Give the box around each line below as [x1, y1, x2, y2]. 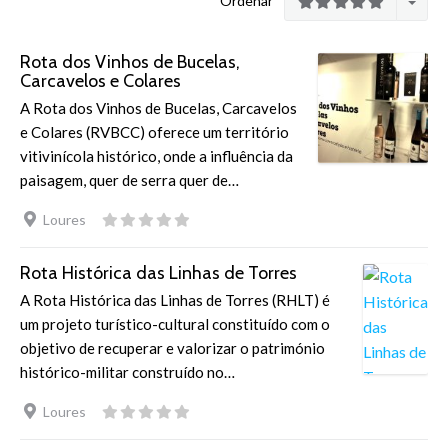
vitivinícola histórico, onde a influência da [20, 147, 293, 165]
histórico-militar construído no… [20, 363, 235, 381]
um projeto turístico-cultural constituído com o [20, 315, 330, 333]
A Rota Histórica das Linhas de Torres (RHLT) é [20, 291, 330, 309]
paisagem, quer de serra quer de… [20, 171, 239, 189]
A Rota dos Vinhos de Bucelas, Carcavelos [20, 99, 297, 117]
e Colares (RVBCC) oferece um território [20, 123, 289, 141]
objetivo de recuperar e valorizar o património [20, 339, 325, 357]
